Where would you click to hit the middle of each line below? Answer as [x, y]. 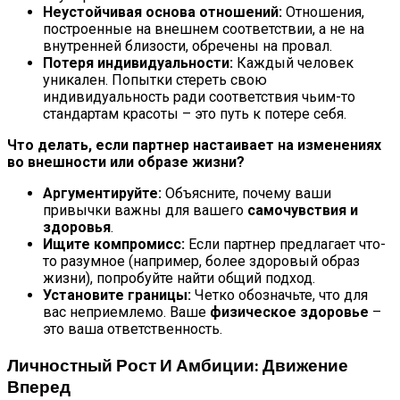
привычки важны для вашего [145, 211]
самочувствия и [303, 211]
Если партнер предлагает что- [285, 245]
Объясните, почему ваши [246, 194]
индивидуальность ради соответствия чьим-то [199, 97]
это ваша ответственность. [133, 329]
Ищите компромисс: [114, 245]
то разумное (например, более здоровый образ [201, 262]
